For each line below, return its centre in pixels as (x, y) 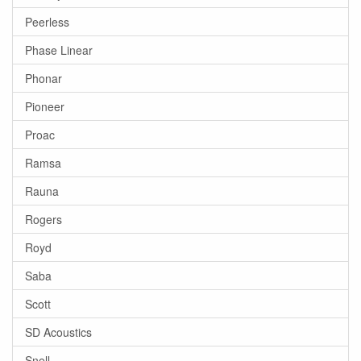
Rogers (44, 219)
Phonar (44, 78)
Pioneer (45, 106)
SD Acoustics (58, 332)
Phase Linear (59, 50)
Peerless (47, 22)
